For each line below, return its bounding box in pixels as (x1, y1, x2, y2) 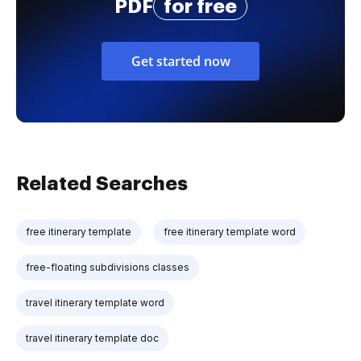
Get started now (131, 52, 230, 70)
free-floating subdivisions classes (26, 261, 189, 273)
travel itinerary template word (26, 297, 164, 309)
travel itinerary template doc (26, 332, 159, 344)
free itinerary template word (164, 226, 296, 238)
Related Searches (16, 174, 188, 193)
